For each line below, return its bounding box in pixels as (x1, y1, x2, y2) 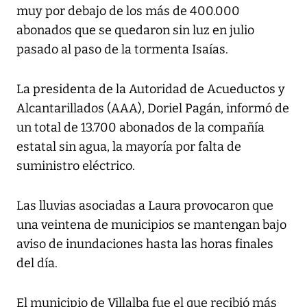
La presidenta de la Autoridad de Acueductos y (16, 82, 285, 97)
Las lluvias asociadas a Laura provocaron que (16, 198, 273, 214)
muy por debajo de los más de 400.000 (16, 3, 240, 19)
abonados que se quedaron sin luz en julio (16, 23, 254, 38)
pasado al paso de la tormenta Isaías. (16, 42, 228, 58)
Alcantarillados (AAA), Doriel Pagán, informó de (16, 101, 289, 116)
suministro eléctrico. (16, 158, 135, 174)
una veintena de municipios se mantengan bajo (16, 217, 286, 233)
